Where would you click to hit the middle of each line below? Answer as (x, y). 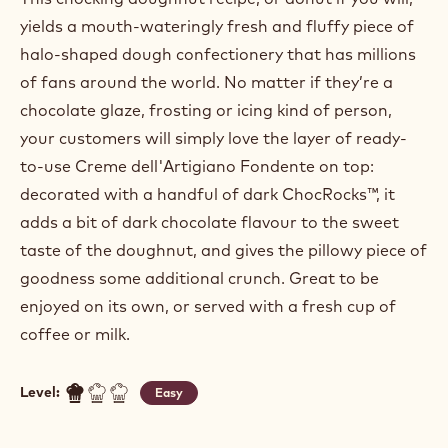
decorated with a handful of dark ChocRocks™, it (207, 193)
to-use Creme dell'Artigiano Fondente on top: (197, 165)
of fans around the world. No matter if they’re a (206, 81)
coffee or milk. (75, 333)
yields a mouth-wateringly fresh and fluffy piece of (217, 25)
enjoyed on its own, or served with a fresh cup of (208, 305)
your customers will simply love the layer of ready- (213, 137)
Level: (40, 392)
